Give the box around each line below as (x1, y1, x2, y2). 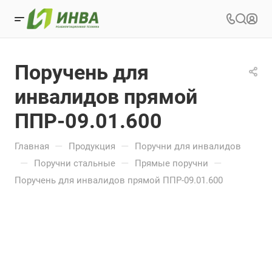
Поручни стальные (34, 158, 115, 169)
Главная (15, 141, 49, 152)
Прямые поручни (135, 158, 208, 169)
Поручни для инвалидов (135, 141, 241, 152)
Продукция (69, 141, 115, 152)
